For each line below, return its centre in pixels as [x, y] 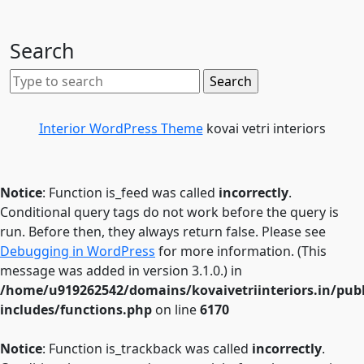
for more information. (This [241, 251]
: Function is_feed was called [130, 193]
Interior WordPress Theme [121, 128]
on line [176, 310]
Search [42, 50]
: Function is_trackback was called [147, 349]
